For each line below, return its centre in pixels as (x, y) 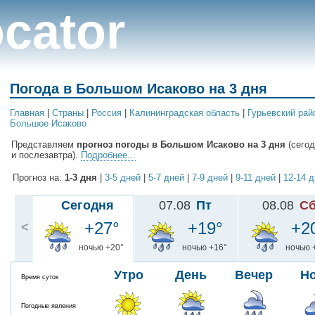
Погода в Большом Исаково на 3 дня (139, 89)
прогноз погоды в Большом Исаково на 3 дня (181, 145)
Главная (27, 113)
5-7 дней (166, 178)
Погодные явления (49, 306)
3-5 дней (123, 178)
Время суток (40, 277)
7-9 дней (210, 178)
